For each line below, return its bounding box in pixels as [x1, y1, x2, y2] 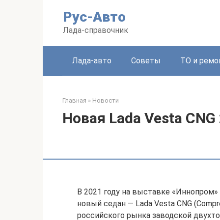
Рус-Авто [63, 9, 126, 25]
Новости [92, 97, 119, 104]
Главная [62, 97, 86, 104]
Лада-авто [72, 56, 111, 65]
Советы [131, 56, 161, 65]
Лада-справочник [63, 26, 128, 35]
